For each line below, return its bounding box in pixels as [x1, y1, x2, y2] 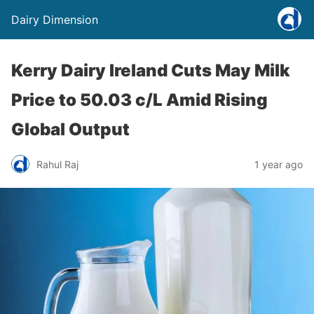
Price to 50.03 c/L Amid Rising [11, 90, 268, 110]
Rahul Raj [36, 158, 78, 170]
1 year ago [254, 158, 303, 170]
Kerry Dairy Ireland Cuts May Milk [11, 60, 290, 81]
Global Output [11, 119, 130, 139]
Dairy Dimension [11, 13, 98, 27]
